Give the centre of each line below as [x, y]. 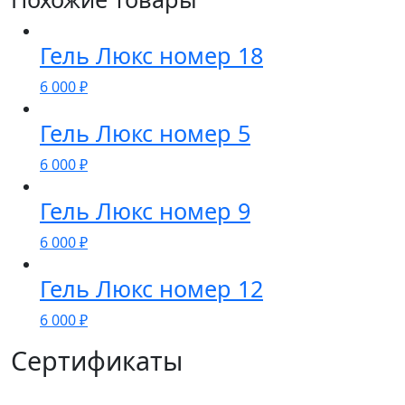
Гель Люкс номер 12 [151, 288]
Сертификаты [97, 360]
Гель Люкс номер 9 [145, 210]
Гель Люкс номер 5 [145, 132]
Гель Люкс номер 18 [151, 55]
